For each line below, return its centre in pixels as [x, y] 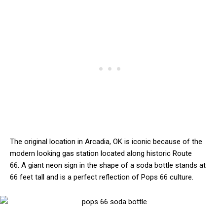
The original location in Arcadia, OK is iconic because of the [106, 142]
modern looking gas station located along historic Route [101, 154]
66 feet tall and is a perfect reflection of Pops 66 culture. [102, 177]
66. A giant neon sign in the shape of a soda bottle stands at [108, 166]
